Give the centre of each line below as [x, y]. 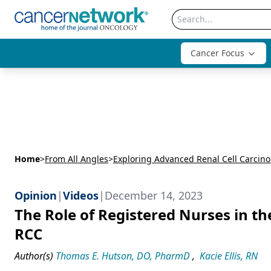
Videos [81, 195]
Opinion [36, 195]
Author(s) [34, 256]
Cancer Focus [217, 53]
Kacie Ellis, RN [229, 256]
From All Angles [77, 159]
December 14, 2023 [154, 195]
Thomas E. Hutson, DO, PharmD [123, 256]
